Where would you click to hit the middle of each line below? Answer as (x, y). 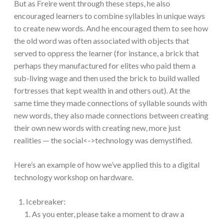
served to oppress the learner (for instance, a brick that (107, 53)
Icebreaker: (46, 201)
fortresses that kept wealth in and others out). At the (102, 90)
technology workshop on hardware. (74, 177)
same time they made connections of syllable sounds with (111, 103)
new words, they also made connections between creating (111, 115)
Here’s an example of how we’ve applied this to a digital (107, 164)
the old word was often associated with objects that (102, 40)
